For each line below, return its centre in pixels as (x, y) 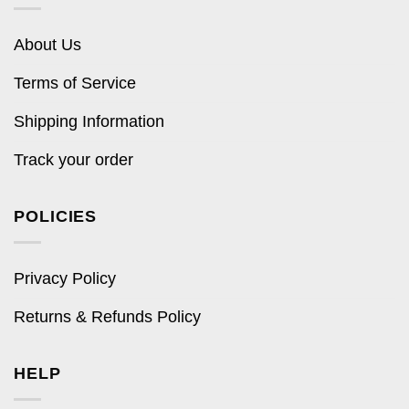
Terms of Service (75, 83)
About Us (47, 44)
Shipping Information (89, 121)
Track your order (73, 159)
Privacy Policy (65, 278)
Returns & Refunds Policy (107, 316)
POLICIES (56, 216)
